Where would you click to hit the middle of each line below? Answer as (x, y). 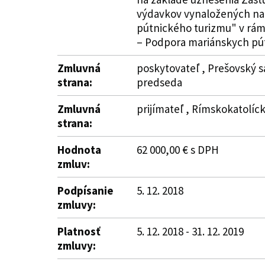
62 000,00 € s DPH (178, 150)
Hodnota (79, 150)
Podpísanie (85, 190)
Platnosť (79, 231)
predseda (159, 82)
